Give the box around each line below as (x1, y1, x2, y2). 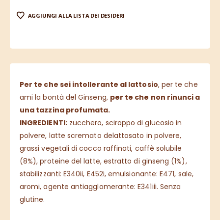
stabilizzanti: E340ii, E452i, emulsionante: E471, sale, (20, 169, 193, 179)
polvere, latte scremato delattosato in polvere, (20, 131, 182, 141)
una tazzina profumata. (20, 105, 110, 115)
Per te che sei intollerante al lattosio (20, 80, 158, 90)
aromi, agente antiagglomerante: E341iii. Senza (20, 182, 181, 192)
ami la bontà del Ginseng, (20, 92, 110, 103)
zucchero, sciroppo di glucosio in (67, 118, 182, 128)
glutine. (20, 194, 45, 205)
